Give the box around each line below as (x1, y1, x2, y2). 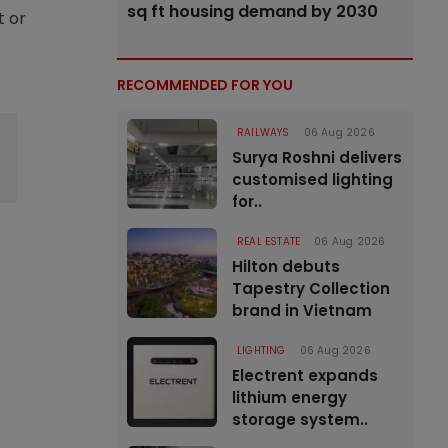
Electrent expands (232, 365, 378, 386)
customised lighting (232, 169, 393, 190)
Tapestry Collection (232, 278, 390, 299)
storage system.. (232, 409, 368, 430)
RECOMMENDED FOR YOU (117, 75, 293, 95)
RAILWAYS (237, 125, 290, 140)
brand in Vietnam (232, 300, 372, 321)
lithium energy (232, 387, 347, 408)
